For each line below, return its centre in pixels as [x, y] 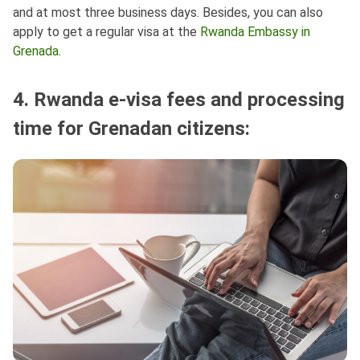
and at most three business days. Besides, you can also [168, 13]
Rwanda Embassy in [255, 32]
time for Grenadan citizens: [131, 129]
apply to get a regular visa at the [106, 32]
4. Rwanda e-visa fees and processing [179, 100]
